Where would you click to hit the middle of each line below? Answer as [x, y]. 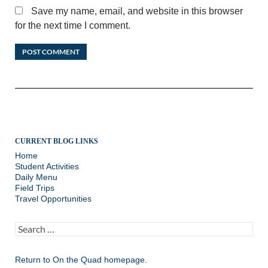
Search [28, 226]
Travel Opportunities [53, 198]
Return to [34, 259]
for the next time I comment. [73, 25]
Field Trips [35, 188]
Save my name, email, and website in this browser [137, 11]
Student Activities [47, 166]
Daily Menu [36, 177]
